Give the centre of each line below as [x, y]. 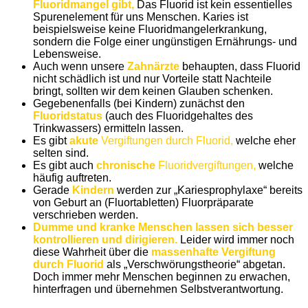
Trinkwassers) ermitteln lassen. [108, 128]
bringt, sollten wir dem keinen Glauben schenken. [153, 91]
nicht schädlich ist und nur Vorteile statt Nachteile [152, 78]
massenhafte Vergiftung [213, 252]
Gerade [53, 190]
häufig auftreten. [72, 177]
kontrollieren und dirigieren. [105, 239]
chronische [126, 165]
